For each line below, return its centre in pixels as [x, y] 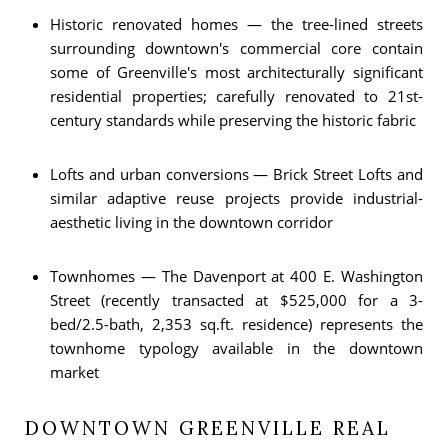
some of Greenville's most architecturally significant [236, 71]
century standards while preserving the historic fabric [232, 119]
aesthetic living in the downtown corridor [191, 221]
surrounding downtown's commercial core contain [236, 47]
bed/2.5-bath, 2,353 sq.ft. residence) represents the [236, 323]
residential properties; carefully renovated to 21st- [236, 95]
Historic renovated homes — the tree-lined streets [236, 23]
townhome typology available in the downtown [236, 347]
